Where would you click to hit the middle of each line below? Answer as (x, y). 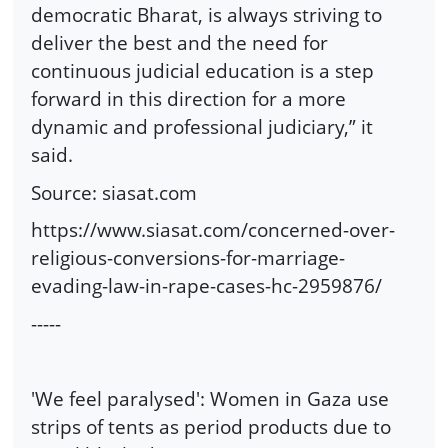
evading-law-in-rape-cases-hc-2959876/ (206, 286)
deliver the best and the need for (179, 42)
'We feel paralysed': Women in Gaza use (210, 398)
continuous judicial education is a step (202, 70)
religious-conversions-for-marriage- (188, 258)
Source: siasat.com (114, 192)
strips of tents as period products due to (211, 426)
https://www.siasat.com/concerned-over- (213, 230)
